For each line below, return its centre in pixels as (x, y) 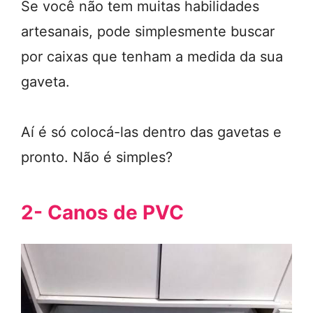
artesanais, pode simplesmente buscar (148, 31)
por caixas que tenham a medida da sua (152, 57)
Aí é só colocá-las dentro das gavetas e (151, 132)
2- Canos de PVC (102, 212)
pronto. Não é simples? (97, 157)
